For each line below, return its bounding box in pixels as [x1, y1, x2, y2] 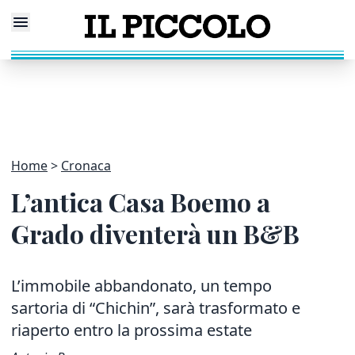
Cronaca [61, 157, 111, 174]
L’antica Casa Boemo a [11, 185, 270, 219]
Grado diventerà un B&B [11, 216, 300, 250]
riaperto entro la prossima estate [11, 319, 252, 341]
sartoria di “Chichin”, [11, 297, 159, 319]
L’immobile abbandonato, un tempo [11, 275, 272, 296]
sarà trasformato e [163, 297, 300, 319]
